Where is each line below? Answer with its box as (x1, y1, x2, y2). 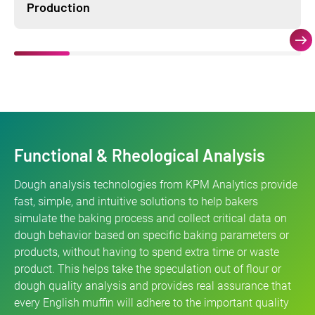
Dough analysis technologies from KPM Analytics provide (14, 178, 297, 192)
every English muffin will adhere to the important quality (14, 296, 289, 310)
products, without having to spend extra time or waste (14, 245, 279, 259)
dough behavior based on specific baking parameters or (14, 229, 289, 243)
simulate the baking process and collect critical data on (14, 212, 287, 226)
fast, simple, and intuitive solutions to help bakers (14, 195, 258, 209)
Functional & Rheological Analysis (14, 145, 265, 166)
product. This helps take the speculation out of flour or (14, 262, 281, 276)
